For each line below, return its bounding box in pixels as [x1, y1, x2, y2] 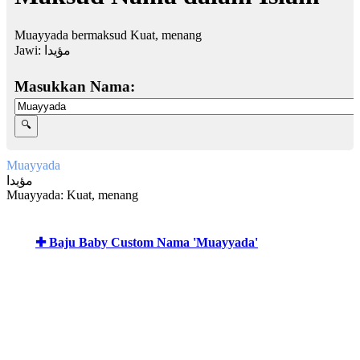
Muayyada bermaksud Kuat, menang [14, 27, 202, 42]
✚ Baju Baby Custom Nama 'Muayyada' [35, 235, 258, 249]
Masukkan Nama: [14, 77, 135, 95]
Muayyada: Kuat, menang [6, 187, 138, 202]
